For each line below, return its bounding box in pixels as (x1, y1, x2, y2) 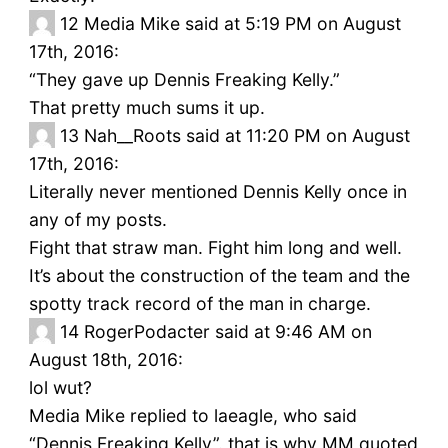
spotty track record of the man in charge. (28, 293, 371, 315)
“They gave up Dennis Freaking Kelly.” (28, 69, 340, 91)
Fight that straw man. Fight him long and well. (28, 237, 402, 259)
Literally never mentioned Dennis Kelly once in (28, 181, 407, 203)
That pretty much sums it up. (28, 97, 265, 119)
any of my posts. (28, 209, 167, 231)
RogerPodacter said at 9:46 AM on (83, 321, 372, 343)
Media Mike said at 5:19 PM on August (83, 13, 401, 35)
